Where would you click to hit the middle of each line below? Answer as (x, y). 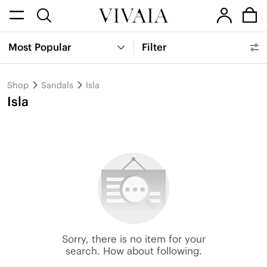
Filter (155, 47)
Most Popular (40, 47)
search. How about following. (133, 251)
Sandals (58, 85)
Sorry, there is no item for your (133, 239)
